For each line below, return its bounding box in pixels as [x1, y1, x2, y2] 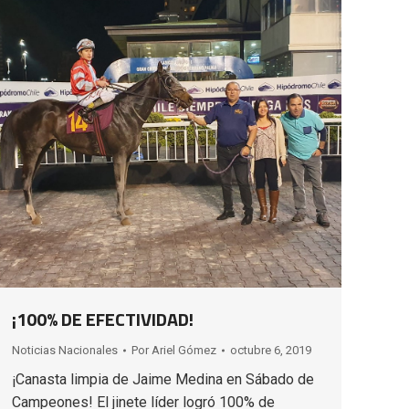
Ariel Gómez [152, 342, 216, 357]
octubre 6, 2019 [230, 342, 311, 357]
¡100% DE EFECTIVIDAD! [12, 304, 194, 333]
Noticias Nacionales [12, 342, 118, 357]
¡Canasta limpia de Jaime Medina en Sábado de [12, 370, 314, 388]
